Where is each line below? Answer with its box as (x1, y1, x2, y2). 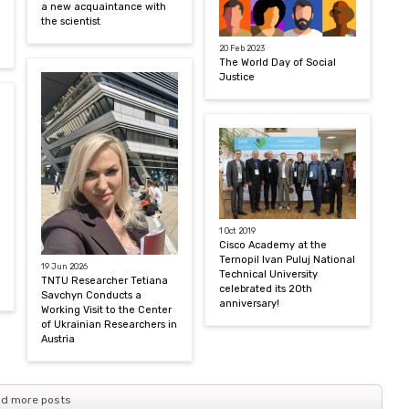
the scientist (41, 15, 100, 27)
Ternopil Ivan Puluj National (219, 253, 355, 266)
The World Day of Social (219, 56, 336, 68)
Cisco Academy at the (219, 238, 327, 251)
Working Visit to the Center (41, 303, 172, 316)
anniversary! (219, 297, 279, 309)
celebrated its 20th (219, 282, 312, 295)
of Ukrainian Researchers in (41, 318, 177, 330)
